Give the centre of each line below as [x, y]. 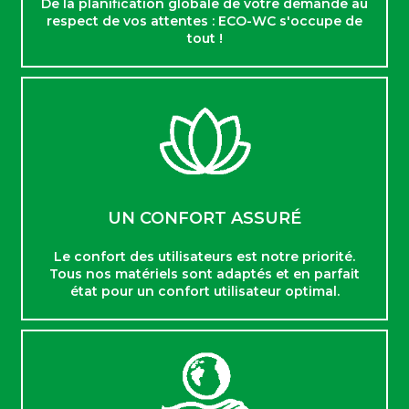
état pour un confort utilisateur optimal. [204, 291]
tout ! [204, 39]
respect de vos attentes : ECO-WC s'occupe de [204, 21]
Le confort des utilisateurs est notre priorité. [204, 256]
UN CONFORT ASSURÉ [204, 218]
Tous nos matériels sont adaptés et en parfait [204, 273]
